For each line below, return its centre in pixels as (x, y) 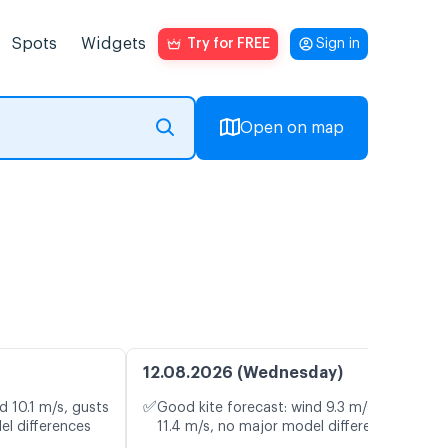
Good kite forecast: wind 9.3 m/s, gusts (288, 408)
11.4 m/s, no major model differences (279, 427)
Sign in (338, 44)
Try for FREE (228, 44)
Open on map (292, 128)
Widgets (113, 44)
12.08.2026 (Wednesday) (243, 373)
